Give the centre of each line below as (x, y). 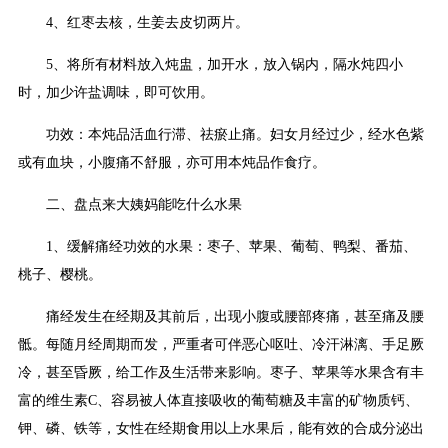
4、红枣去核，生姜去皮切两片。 (147, 23)
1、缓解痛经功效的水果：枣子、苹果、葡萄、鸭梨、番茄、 (231, 247)
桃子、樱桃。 (60, 275)
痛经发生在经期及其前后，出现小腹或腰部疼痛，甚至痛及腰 (235, 317)
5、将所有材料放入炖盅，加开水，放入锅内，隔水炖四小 (224, 65)
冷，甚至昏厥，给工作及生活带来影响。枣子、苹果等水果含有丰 (221, 373)
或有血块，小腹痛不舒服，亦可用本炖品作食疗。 (172, 163)
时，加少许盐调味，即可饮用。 (116, 93)
